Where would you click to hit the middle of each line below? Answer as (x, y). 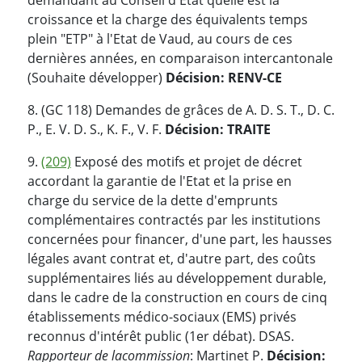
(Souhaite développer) (97, 77)
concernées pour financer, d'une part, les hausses (180, 239)
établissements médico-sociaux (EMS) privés (162, 316)
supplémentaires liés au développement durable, (177, 278)
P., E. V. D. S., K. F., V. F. (96, 129)
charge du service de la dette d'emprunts (153, 200)
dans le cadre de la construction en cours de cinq (177, 297)
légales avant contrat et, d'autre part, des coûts (172, 258)
